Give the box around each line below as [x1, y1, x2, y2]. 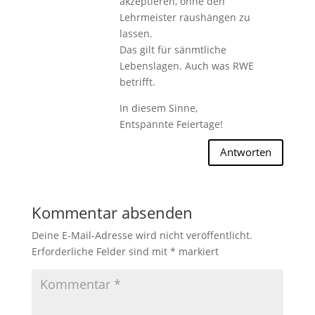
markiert [175, 244, 219, 258]
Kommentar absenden [31, 201, 193, 223]
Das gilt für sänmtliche [119, 42, 226, 56]
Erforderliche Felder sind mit [31, 244, 170, 258]
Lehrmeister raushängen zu [119, 10, 250, 24]
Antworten [220, 145, 272, 160]
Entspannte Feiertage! [119, 117, 223, 131]
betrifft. [119, 75, 155, 89]
